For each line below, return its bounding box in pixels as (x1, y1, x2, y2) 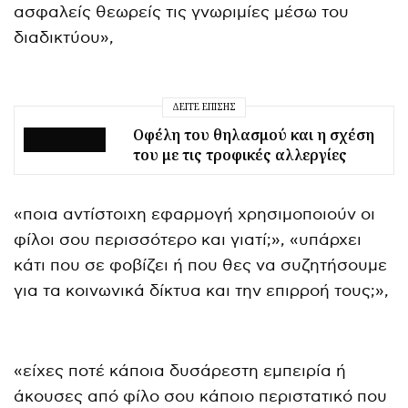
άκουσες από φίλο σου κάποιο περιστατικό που (14, 386, 388, 406)
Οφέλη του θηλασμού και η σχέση (133, 124, 374, 145)
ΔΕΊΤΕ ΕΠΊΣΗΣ (172, 100, 236, 114)
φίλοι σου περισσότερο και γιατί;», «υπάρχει (14, 229, 362, 250)
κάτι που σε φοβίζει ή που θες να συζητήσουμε (14, 255, 388, 275)
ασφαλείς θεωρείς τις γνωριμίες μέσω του (14, 2, 350, 22)
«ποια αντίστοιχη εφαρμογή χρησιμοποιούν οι (14, 204, 376, 224)
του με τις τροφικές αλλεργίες (133, 144, 347, 165)
